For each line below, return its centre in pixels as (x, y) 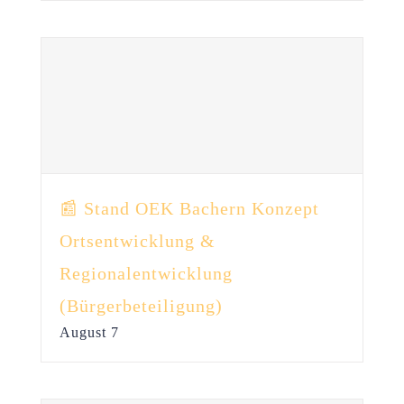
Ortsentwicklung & (137, 241)
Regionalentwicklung (146, 273)
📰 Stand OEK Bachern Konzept (189, 208)
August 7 (89, 332)
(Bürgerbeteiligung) (141, 306)
